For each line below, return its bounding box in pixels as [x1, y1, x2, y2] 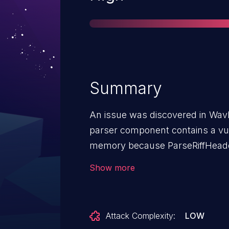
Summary [89, 78, 162, 98]
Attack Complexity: [106, 211, 175, 221]
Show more [89, 163, 135, 173]
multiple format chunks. [89, 155, 193, 166]
